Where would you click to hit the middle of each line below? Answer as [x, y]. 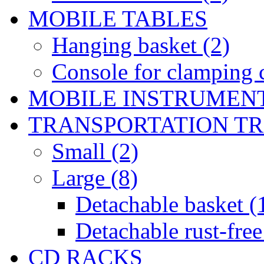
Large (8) [95, 178]
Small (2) [95, 151]
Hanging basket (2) [141, 45]
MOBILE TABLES [118, 19]
